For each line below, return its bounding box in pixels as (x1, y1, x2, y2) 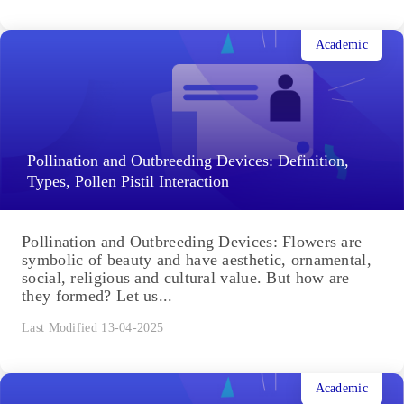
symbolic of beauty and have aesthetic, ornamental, (22, 250, 372, 269)
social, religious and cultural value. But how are (22, 268, 350, 287)
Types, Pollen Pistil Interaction (27, 171, 229, 190)
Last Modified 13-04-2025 (22, 320, 164, 335)
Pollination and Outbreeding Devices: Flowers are (22, 232, 363, 251)
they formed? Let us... (22, 286, 173, 305)
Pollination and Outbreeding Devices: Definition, (27, 151, 349, 170)
